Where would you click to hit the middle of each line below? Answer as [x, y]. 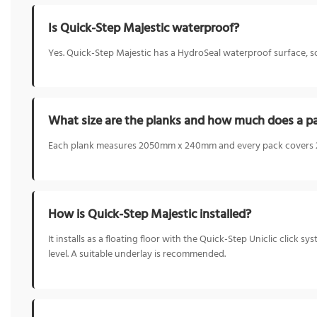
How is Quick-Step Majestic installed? [150, 215]
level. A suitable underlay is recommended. [137, 255]
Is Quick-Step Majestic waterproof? [144, 28]
